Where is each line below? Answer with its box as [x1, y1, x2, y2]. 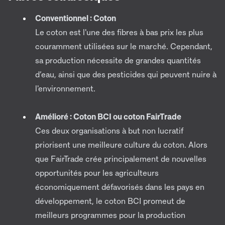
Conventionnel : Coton [35, 13, 116, 23]
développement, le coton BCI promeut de [35, 195, 185, 206]
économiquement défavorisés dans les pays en [35, 181, 204, 192]
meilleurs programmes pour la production [35, 209, 185, 220]
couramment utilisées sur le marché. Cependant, [35, 41, 212, 51]
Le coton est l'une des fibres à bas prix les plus [35, 27, 203, 37]
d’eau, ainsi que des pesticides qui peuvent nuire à [35, 69, 216, 79]
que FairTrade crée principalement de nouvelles [35, 153, 206, 164]
